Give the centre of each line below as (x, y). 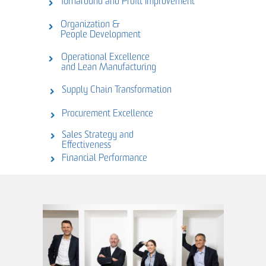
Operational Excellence (105, 58)
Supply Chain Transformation (117, 90)
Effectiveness (86, 145)
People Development (101, 35)
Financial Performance (104, 159)
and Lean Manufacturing (109, 68)
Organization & (90, 25)
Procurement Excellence (107, 114)
